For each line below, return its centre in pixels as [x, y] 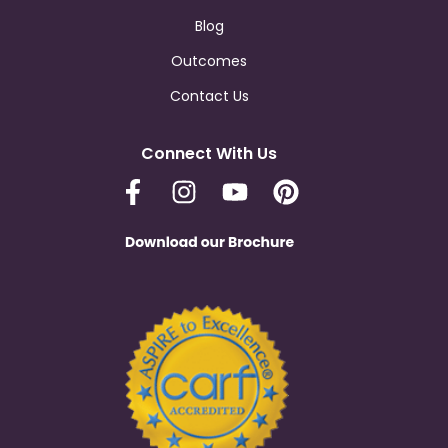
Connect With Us [209, 154]
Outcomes [209, 61]
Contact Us [209, 96]
